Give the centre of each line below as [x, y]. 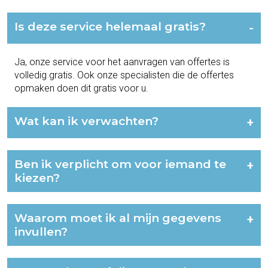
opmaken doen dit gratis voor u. [81, 89]
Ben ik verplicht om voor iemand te [120, 164]
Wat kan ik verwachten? [86, 121]
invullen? [41, 232]
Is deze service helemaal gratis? [110, 27]
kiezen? [37, 178]
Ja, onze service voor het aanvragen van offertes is [122, 62]
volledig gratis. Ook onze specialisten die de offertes [124, 75]
